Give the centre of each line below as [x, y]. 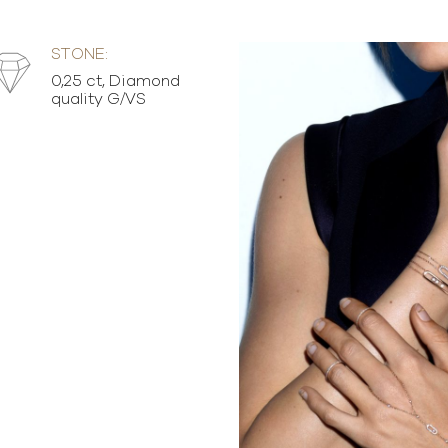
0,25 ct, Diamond [115, 81]
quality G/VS [98, 99]
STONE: [79, 54]
